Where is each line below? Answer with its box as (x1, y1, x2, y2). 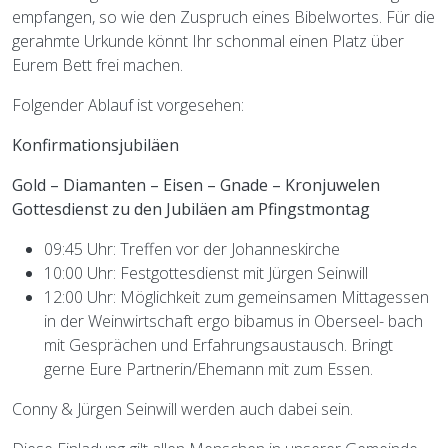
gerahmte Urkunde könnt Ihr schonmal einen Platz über (12, 30, 404, 53)
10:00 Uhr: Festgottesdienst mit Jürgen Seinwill (44, 262, 368, 285)
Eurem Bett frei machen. (12, 54, 183, 77)
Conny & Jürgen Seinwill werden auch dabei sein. (12, 398, 353, 421)
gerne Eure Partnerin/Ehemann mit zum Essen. (44, 358, 373, 381)
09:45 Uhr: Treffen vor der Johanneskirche (44, 238, 340, 261)
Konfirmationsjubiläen (12, 134, 179, 157)
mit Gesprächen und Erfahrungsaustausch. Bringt (44, 334, 393, 357)
